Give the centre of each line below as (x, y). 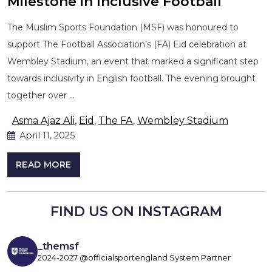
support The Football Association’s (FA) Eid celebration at (127, 44)
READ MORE (44, 164)
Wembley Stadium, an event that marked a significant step (133, 61)
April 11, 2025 (46, 135)
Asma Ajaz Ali (43, 120)
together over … (41, 95)
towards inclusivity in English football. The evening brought (131, 78)
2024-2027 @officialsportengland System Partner (134, 257)
